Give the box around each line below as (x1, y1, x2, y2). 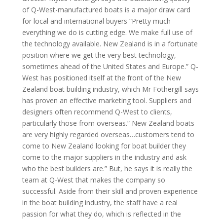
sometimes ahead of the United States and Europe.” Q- (22, 62, 198, 71)
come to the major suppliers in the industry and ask (22, 152, 186, 162)
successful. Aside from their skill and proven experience (22, 186, 198, 196)
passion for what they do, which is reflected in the (22, 209, 181, 219)
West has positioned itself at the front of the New (22, 73, 181, 82)
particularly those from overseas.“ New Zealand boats (22, 118, 194, 128)
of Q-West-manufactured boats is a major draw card (22, 5, 190, 14)
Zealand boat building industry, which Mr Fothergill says (22, 84, 199, 94)
